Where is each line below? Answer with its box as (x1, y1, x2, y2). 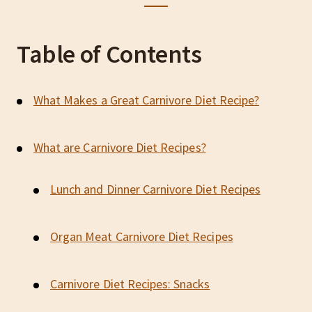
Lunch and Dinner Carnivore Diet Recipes (50, 181, 260, 197)
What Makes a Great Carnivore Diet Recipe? (33, 92, 260, 108)
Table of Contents (17, 38, 202, 70)
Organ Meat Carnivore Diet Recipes (50, 228, 233, 244)
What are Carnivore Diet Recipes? (33, 139, 206, 155)
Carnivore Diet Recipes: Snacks (50, 276, 210, 292)
